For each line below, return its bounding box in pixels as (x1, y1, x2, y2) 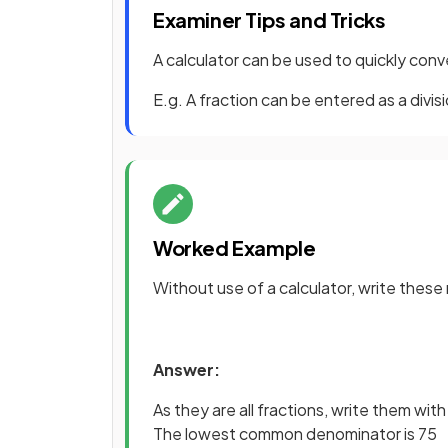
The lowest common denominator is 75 (153, 422, 437, 444)
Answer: (153, 358, 220, 380)
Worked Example (153, 235, 316, 261)
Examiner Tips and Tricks (153, 7, 386, 33)
